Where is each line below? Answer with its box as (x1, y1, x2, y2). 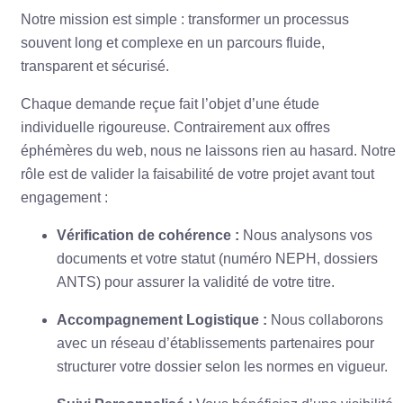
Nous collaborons (267, 312, 383, 328)
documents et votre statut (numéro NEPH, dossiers (57, 251, 378, 267)
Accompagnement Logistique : (57, 312, 267, 328)
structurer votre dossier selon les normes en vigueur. (57, 359, 388, 375)
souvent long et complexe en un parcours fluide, (21, 35, 325, 51)
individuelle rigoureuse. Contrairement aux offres (21, 120, 330, 136)
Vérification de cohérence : (57, 228, 239, 244)
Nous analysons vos (239, 228, 372, 244)
